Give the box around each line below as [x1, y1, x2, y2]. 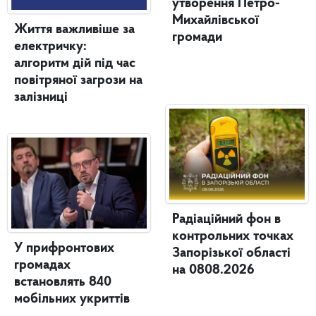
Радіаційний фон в [172, 212, 281, 226]
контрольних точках [172, 229, 293, 243]
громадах [14, 257, 71, 272]
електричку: [14, 39, 87, 54]
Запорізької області [172, 245, 291, 260]
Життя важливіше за [14, 22, 135, 37]
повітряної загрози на [14, 73, 142, 87]
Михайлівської [172, 13, 259, 28]
